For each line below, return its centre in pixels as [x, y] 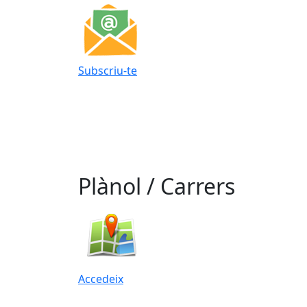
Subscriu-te [108, 71]
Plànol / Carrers [157, 186]
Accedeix [101, 279]
